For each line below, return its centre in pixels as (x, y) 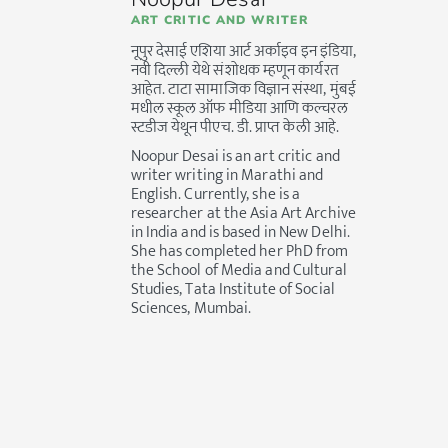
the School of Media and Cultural (238, 271)
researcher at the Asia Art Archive (243, 214)
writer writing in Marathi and (227, 176)
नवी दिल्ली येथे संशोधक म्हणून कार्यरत (234, 71)
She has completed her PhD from (239, 252)
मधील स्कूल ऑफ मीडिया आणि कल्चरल (239, 109)
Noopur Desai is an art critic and (235, 157)
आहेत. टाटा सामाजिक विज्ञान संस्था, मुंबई (243, 90)
